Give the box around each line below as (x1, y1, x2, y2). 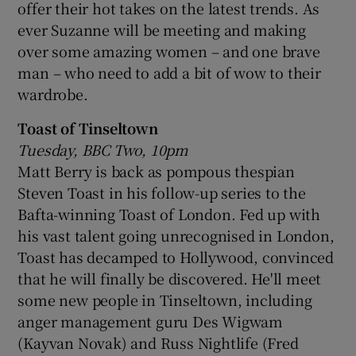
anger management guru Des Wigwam (17, 310, 284, 331)
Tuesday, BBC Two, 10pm (17, 138, 189, 160)
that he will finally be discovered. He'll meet (17, 267, 322, 288)
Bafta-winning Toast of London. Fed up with (17, 203, 321, 224)
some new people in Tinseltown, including (17, 288, 312, 310)
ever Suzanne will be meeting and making (17, 18, 306, 40)
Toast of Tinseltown (17, 117, 158, 138)
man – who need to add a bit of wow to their (17, 61, 321, 83)
